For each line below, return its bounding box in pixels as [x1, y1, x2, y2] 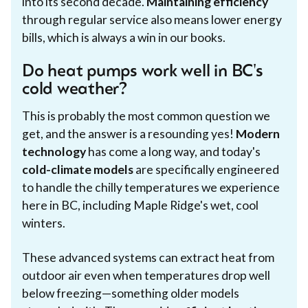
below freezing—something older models [22, 285, 239, 300]
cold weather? [22, 81, 127, 98]
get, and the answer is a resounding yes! [22, 126, 236, 141]
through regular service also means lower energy [22, 12, 282, 27]
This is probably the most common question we [22, 108, 270, 123]
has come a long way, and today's [86, 144, 261, 159]
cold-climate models [22, 162, 133, 177]
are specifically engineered [133, 162, 279, 177]
